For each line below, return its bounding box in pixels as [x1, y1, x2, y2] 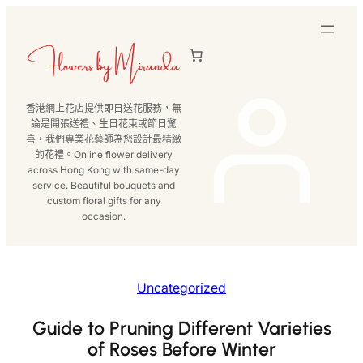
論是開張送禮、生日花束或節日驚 [31, 117, 177, 130]
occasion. [82, 209, 126, 222]
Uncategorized [137, 280, 226, 296]
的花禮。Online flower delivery [35, 147, 173, 160]
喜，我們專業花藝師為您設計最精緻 [26, 132, 181, 145]
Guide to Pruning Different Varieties [32, 317, 331, 340]
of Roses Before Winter [87, 338, 276, 361]
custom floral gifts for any [46, 194, 161, 207]
